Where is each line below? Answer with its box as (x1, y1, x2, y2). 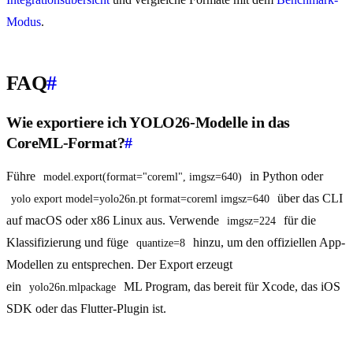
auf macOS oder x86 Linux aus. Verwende (6, 214, 222, 228)
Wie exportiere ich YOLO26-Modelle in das (6, 113, 291, 132)
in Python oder (247, 169, 323, 184)
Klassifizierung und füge (6, 236, 132, 250)
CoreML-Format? (6, 134, 125, 152)
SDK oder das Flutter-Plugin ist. (6, 302, 166, 316)
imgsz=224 (227, 215, 276, 228)
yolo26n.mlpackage (29, 281, 116, 294)
